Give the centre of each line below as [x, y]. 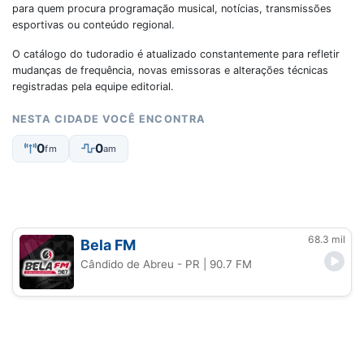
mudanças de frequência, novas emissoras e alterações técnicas [170, 70]
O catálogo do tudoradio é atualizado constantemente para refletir [176, 54]
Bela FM [108, 245]
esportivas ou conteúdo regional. [93, 25]
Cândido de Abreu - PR [141, 264]
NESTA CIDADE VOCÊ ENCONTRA [109, 119]
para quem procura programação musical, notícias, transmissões [172, 9]
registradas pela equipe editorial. [93, 87]
